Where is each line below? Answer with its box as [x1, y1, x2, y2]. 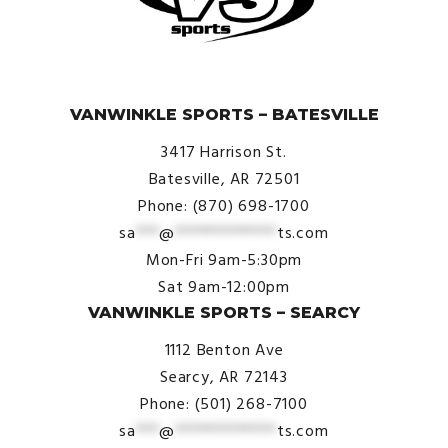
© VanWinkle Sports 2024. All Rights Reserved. [67, 79, 381, 102]
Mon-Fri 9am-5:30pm [145, 249, 303, 272]
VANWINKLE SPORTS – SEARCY [88, 303, 360, 323]
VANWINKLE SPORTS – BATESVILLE [69, 105, 379, 125]
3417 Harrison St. [161, 141, 287, 164]
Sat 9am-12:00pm [158, 276, 290, 299]
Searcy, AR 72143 [160, 366, 288, 389]
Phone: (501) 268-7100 [140, 393, 308, 416]
